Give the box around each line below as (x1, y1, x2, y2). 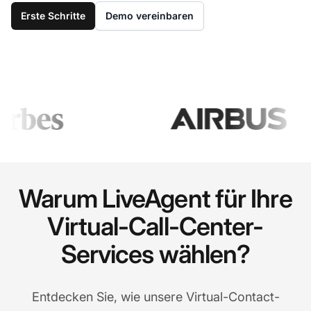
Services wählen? (60, 238, 251, 269)
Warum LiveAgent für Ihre (19, 183, 292, 214)
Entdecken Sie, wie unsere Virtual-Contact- (31, 289, 280, 304)
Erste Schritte (21, 9, 85, 22)
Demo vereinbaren (106, 9, 194, 22)
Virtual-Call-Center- (47, 210, 264, 242)
